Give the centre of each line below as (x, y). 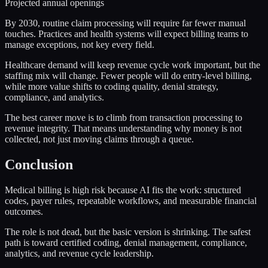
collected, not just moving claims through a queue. (99, 139)
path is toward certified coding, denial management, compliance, (126, 242)
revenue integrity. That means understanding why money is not (123, 128)
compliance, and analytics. (54, 97)
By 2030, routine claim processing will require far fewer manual (125, 23)
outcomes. (24, 211)
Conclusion (39, 164)
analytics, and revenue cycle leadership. (79, 253)
